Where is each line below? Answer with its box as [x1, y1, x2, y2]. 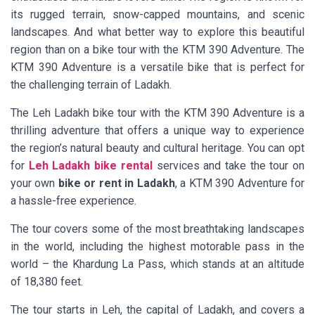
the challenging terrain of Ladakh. [11, 77, 172, 91]
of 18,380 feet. [11, 274, 83, 288]
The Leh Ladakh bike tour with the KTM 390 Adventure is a [11, 105, 304, 120]
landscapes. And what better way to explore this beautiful [11, 25, 304, 39]
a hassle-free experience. [11, 193, 139, 207]
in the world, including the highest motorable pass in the [11, 239, 304, 253]
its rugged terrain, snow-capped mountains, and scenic [11, 7, 304, 21]
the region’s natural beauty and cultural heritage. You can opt [11, 141, 304, 155]
